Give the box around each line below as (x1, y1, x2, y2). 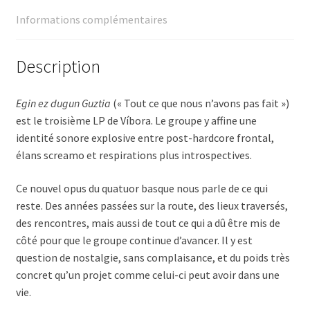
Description (15, 55, 100, 77)
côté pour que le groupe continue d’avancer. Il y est (15, 233, 253, 248)
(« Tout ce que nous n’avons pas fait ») (110, 96, 289, 111)
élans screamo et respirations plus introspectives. (15, 148, 254, 163)
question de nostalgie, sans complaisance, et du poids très (15, 250, 290, 265)
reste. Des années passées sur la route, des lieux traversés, (15, 199, 288, 213)
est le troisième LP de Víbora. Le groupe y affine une (15, 113, 257, 128)
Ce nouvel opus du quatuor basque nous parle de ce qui (15, 181, 268, 196)
